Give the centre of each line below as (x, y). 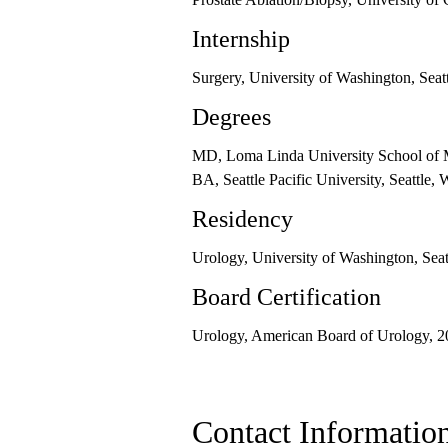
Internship (241, 39)
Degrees (231, 117)
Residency (242, 219)
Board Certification (286, 297)
